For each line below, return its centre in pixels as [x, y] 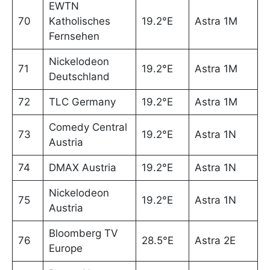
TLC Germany [82, 102]
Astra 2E [215, 241]
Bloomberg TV [83, 234]
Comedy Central [88, 127]
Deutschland [79, 77]
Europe [65, 249]
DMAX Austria [82, 168]
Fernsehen [74, 36]
